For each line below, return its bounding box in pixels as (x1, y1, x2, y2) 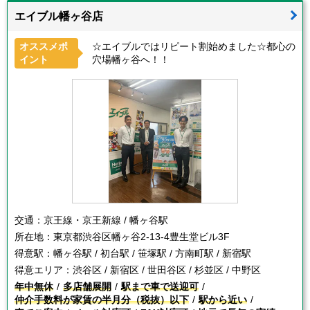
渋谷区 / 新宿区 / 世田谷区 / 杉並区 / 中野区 (73, 264, 261, 275)
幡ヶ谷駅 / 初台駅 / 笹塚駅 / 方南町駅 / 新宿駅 (53, 248, 251, 259)
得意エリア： (15, 264, 73, 275)
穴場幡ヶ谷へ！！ (92, 54, 170, 65)
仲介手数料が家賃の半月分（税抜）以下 (15, 294, 189, 305)
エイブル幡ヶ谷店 (15, 10, 103, 22)
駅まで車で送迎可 (121, 281, 199, 292)
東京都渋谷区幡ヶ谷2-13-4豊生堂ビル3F (53, 231, 230, 242)
